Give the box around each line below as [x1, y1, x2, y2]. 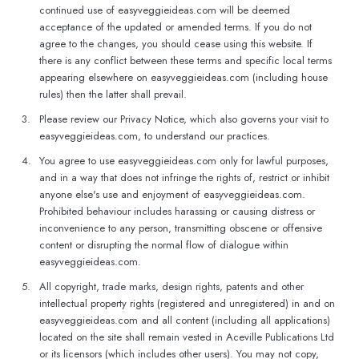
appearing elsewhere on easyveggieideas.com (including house [39, 70, 328, 85]
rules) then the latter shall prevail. [39, 87, 187, 102]
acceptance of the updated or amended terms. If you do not [39, 19, 312, 34]
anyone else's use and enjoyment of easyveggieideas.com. [39, 187, 305, 202]
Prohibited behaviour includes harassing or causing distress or [39, 204, 315, 219]
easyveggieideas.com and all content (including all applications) [39, 313, 330, 328]
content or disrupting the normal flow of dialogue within [39, 237, 288, 252]
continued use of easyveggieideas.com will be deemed [39, 2, 290, 18]
